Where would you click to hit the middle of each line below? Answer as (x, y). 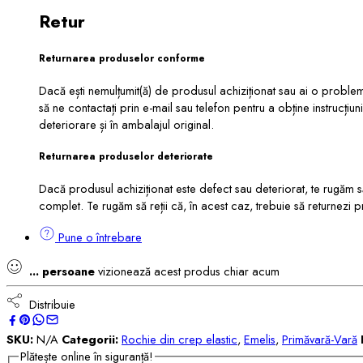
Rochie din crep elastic (179, 340)
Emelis (260, 340)
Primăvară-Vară (320, 340)
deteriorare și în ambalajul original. (126, 124)
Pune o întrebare (98, 237)
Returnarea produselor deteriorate (126, 156)
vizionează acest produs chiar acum (187, 271)
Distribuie (49, 305)
